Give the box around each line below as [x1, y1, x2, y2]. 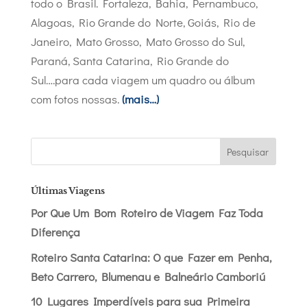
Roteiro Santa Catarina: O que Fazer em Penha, [30, 249, 271, 265]
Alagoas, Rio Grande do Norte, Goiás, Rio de [30, 14, 256, 30]
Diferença [30, 224, 80, 240]
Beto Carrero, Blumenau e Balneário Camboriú [30, 268, 265, 284]
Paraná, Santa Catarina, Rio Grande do [30, 53, 229, 69]
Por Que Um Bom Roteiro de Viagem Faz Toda [30, 205, 263, 221]
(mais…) [121, 91, 159, 107]
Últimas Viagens [30, 185, 105, 197]
